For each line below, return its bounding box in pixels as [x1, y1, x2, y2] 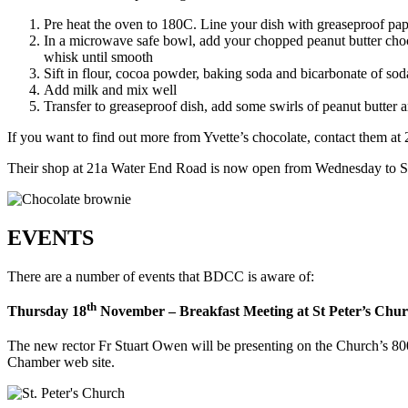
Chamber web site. [7, 354, 115, 371]
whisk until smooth [44, 48, 153, 65]
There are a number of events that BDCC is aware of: [7, 268, 314, 284]
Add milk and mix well [44, 81, 177, 97]
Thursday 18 [7, 302, 87, 319]
